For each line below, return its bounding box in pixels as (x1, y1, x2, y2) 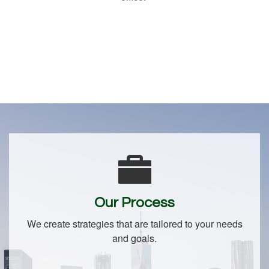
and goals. (112, 231, 157, 245)
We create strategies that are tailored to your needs (26, 216, 243, 231)
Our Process (94, 195, 175, 210)
